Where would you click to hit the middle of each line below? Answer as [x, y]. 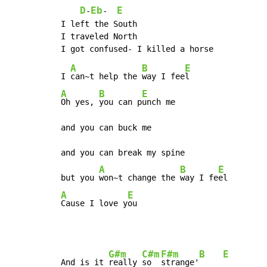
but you [80, 177]
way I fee [163, 76]
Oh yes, [80, 102]
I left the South [99, 24]
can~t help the [106, 76]
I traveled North [99, 36]
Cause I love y [94, 203]
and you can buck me [106, 127]
